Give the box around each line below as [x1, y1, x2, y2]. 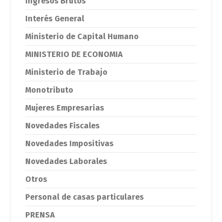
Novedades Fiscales [25, 121, 100, 130]
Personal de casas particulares [25, 192, 144, 202]
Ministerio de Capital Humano [25, 32, 139, 41]
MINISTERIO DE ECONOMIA [25, 50, 122, 59]
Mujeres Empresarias [25, 103, 104, 112]
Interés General [25, 14, 84, 23]
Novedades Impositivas [25, 139, 113, 148]
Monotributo [25, 85, 73, 95]
